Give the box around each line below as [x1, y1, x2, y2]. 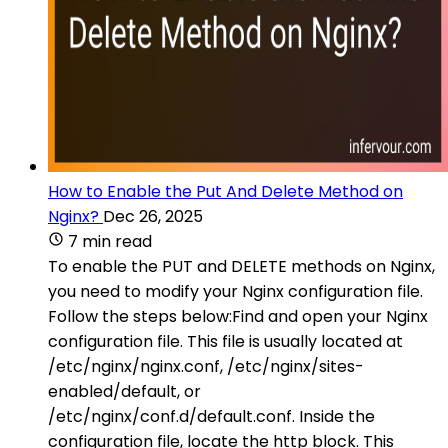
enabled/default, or [48, 379, 201, 403]
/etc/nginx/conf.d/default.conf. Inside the [48, 404, 375, 428]
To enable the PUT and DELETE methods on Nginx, [48, 254, 435, 278]
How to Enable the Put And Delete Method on [48, 179, 403, 203]
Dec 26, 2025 [103, 204, 203, 228]
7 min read [68, 229, 152, 253]
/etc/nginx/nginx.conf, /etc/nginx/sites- [48, 354, 364, 378]
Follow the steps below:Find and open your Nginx [48, 304, 428, 328]
